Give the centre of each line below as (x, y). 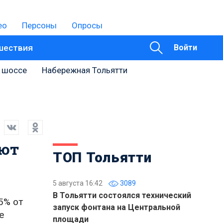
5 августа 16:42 (78, 183)
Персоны (39, 25)
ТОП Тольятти (102, 158)
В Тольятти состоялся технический (122, 195)
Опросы (87, 25)
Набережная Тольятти (85, 70)
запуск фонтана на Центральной (116, 207)
